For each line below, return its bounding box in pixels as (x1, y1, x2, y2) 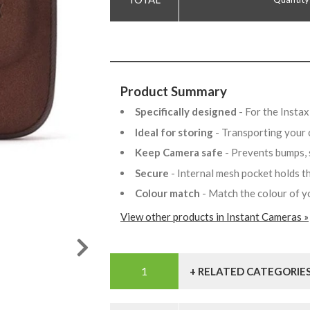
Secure (135, 166, 171, 179)
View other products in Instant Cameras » (120, 210, 309, 224)
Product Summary (120, 82, 227, 99)
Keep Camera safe (135, 146, 225, 159)
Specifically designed (135, 105, 239, 118)
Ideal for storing (135, 125, 215, 138)
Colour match (135, 187, 202, 200)
